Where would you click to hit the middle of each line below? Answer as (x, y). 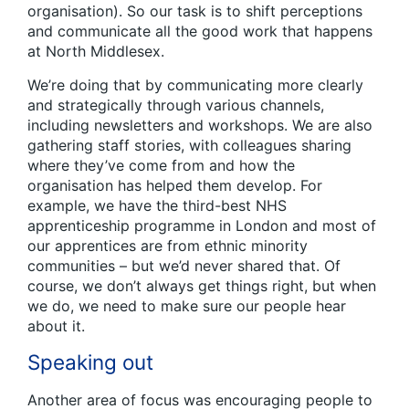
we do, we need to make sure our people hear (187, 305)
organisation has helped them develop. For (175, 185)
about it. (56, 325)
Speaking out (90, 362)
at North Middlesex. (96, 51)
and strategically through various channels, (176, 105)
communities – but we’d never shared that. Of (184, 265)
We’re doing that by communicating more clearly (195, 84)
